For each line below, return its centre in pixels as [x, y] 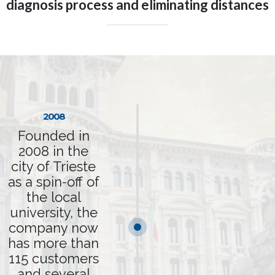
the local [53, 197]
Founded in [53, 136]
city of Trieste [53, 166]
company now [53, 228]
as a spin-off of [53, 182]
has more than [53, 243]
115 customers [53, 258]
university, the [53, 212]
